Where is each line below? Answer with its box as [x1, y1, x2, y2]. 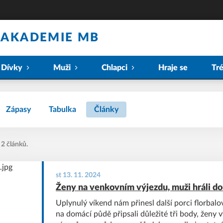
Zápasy [6, 106, 31, 113]
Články [94, 106, 118, 113]
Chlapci [102, 64, 127, 72]
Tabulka [49, 106, 76, 113]
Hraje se [158, 64, 188, 72]
